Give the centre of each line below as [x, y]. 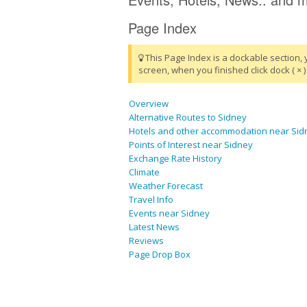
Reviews [146, 241]
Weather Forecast [166, 186]
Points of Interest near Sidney [191, 145]
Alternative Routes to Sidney [188, 118]
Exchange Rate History [175, 159]
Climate [144, 172]
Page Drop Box [160, 255]
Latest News [154, 227]
